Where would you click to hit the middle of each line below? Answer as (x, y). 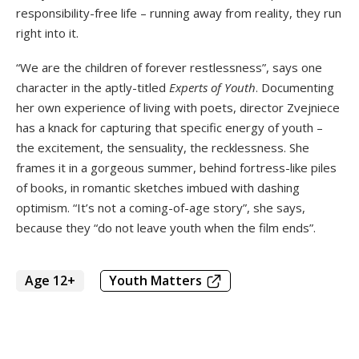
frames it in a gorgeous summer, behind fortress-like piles (176, 168)
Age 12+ (50, 281)
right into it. (47, 33)
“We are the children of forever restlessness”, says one (169, 68)
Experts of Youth (212, 88)
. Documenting (295, 88)
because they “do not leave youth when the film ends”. (166, 228)
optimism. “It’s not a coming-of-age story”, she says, (161, 208)
